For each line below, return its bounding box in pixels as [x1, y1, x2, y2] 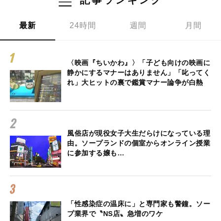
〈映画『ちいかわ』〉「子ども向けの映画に [67, 59, 210, 67]
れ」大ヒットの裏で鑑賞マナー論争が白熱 [67, 78, 203, 87]
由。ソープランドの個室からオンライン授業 [67, 139, 210, 147]
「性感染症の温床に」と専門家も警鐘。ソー [67, 200, 210, 208]
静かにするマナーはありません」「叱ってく [67, 69, 210, 77]
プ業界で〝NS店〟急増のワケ [67, 210, 163, 218]
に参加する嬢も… [67, 149, 124, 157]
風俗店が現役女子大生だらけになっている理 [67, 129, 210, 138]
